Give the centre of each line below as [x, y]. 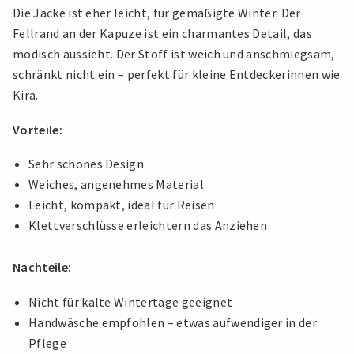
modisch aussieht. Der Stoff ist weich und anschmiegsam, [174, 54]
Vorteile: [38, 129]
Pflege [47, 343]
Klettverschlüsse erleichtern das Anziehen [148, 226]
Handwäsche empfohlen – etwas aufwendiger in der [173, 322]
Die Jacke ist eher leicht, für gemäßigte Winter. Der [157, 13]
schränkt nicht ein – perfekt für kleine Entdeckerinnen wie [177, 75]
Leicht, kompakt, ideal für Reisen [122, 205]
